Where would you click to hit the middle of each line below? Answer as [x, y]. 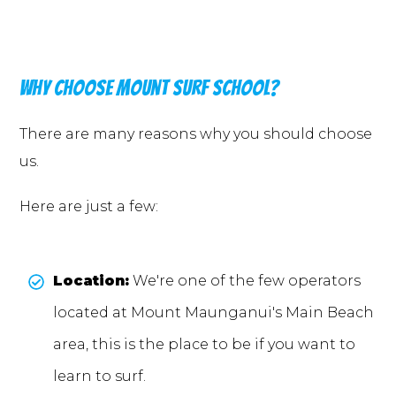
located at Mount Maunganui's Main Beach [213, 313]
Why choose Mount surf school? [149, 88]
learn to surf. [99, 377]
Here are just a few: [89, 207]
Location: [91, 281]
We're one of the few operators [245, 281]
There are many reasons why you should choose [196, 134]
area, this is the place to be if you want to [204, 345]
